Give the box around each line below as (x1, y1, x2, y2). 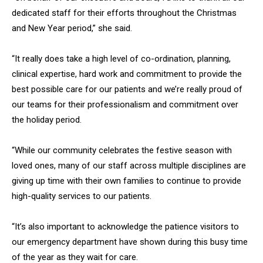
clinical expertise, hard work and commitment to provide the (12, 69, 242, 80)
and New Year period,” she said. (12, 23, 132, 34)
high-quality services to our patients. (12, 191, 151, 202)
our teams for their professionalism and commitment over (12, 99, 238, 110)
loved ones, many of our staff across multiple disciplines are (12, 160, 246, 171)
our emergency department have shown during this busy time (12, 237, 248, 248)
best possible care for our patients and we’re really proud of (12, 84, 242, 95)
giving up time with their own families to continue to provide (12, 176, 241, 187)
